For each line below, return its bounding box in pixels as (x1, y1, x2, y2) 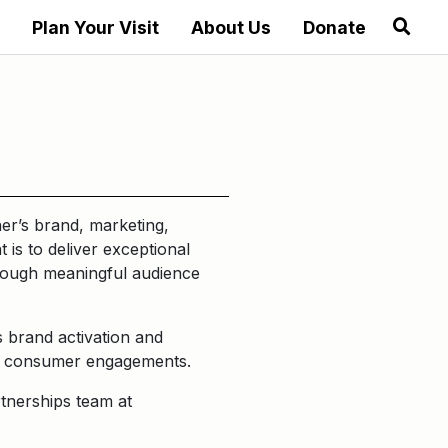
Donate (302, 17, 366, 38)
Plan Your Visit (31, 17, 159, 38)
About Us (190, 17, 271, 38)
